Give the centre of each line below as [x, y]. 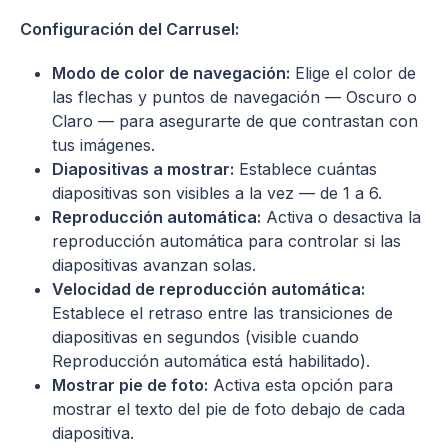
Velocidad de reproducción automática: [208, 288]
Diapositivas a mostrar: [143, 168]
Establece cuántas [305, 168]
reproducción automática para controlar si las [226, 240]
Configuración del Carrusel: [129, 28]
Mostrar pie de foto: [130, 384]
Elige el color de [353, 72]
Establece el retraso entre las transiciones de [222, 312]
